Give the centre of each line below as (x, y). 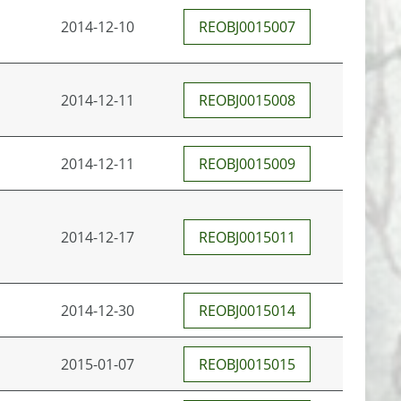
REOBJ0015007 (247, 27)
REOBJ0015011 (247, 237)
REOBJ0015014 (247, 311)
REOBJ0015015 (247, 364)
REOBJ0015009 (247, 164)
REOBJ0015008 (247, 100)
